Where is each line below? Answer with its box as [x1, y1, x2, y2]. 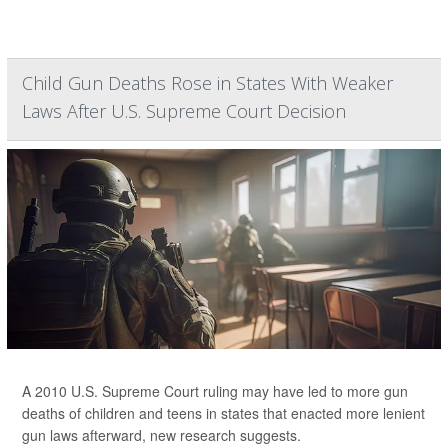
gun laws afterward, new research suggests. [22, 424, 301, 445]
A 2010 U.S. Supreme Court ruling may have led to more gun [22, 380, 408, 401]
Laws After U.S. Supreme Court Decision [22, 98, 346, 123]
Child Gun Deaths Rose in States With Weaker [22, 70, 393, 95]
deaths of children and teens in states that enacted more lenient [22, 402, 425, 423]
